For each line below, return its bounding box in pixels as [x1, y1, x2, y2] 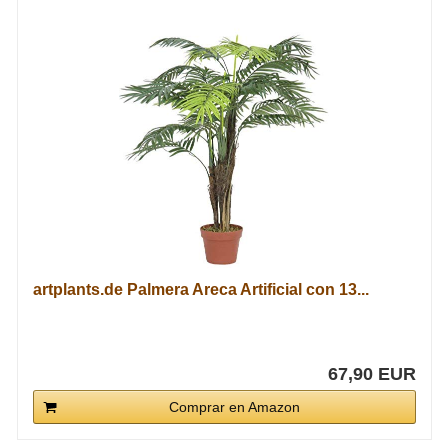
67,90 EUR [327, 364, 416, 384]
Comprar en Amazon [168, 399, 300, 415]
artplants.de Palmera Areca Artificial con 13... [32, 281, 369, 298]
